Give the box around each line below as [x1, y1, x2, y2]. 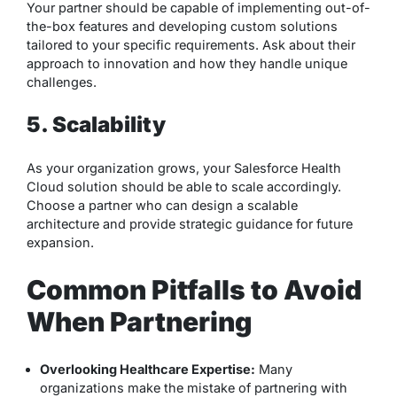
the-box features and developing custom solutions [27, 19, 338, 35]
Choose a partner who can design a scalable [27, 198, 298, 214]
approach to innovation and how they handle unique [27, 56, 347, 72]
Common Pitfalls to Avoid [27, 274, 362, 307]
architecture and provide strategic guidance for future [27, 216, 353, 232]
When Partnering [27, 306, 252, 339]
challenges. [27, 74, 97, 90]
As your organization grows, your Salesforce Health [27, 160, 341, 176]
